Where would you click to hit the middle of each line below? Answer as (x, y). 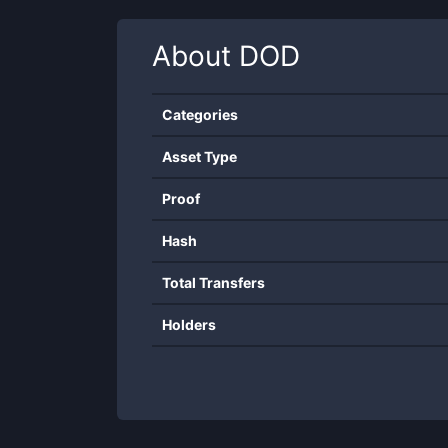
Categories (200, 114)
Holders (189, 324)
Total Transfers (213, 282)
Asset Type (199, 156)
